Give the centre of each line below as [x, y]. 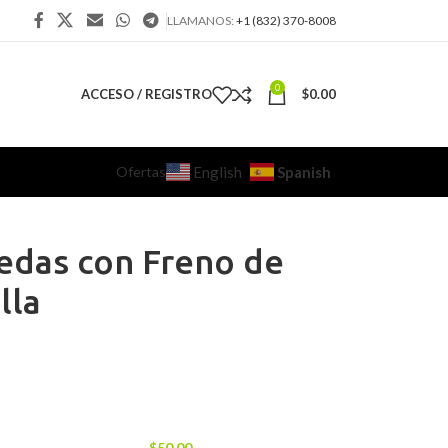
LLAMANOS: [201, 20]
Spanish [304, 172]
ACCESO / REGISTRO [146, 94]
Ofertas [141, 171]
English [217, 172]
